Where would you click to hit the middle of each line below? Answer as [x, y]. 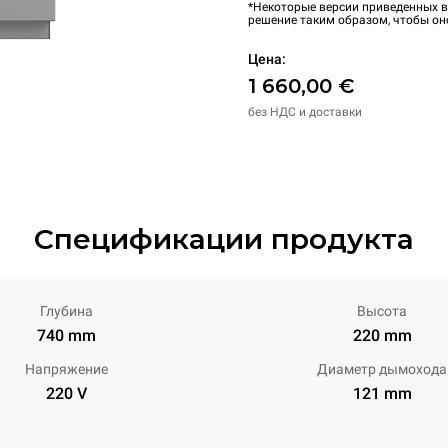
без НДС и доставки [305, 112]
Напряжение [66, 369]
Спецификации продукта [224, 239]
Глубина [66, 311]
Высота [382, 311]
